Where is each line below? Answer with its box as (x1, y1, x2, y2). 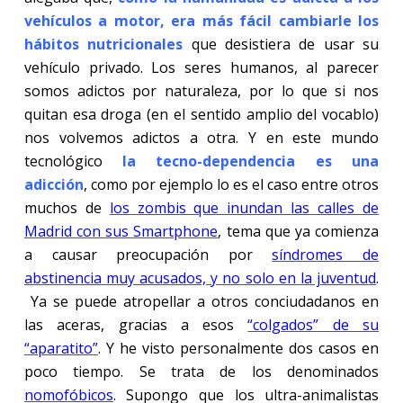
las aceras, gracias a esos (23, 314, 248, 335)
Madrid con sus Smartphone (23, 220, 219, 241)
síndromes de (272, 244, 380, 264)
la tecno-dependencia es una (122, 150, 380, 171)
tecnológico (23, 150, 123, 171)
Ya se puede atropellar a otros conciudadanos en (23, 291, 380, 311)
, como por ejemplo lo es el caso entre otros (83, 174, 380, 194)
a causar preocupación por (23, 244, 273, 264)
